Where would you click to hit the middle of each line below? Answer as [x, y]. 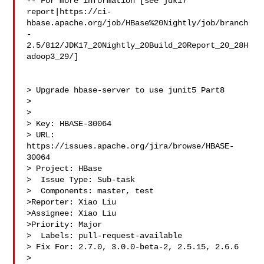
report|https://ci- [69, 12]
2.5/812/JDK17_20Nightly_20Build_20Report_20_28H [138, 45]
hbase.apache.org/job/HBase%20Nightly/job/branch [138, 23]
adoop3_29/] [53, 57]
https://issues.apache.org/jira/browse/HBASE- [131, 146]
